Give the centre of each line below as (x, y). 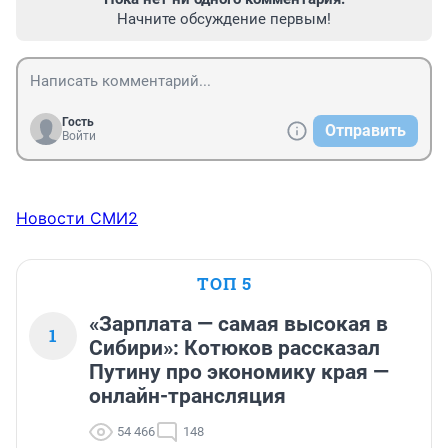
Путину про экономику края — (239, 372)
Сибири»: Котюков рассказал (234, 348)
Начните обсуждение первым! (224, 19)
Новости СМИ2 (77, 218)
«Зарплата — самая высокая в (238, 324)
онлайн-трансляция (187, 396)
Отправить (365, 131)
